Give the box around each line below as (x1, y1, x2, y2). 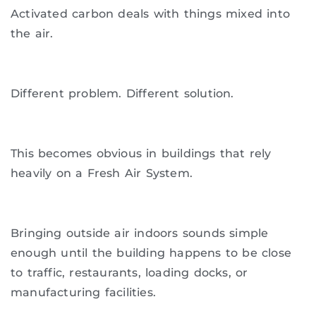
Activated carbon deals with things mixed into (11, 7, 291, 21)
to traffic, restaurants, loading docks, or (11, 265, 248, 279)
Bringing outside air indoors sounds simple (11, 226, 269, 240)
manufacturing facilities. (11, 285, 156, 299)
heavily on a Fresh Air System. (11, 166, 193, 180)
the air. (11, 27, 54, 41)
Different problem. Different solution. (11, 87, 234, 101)
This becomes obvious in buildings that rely (11, 146, 272, 160)
